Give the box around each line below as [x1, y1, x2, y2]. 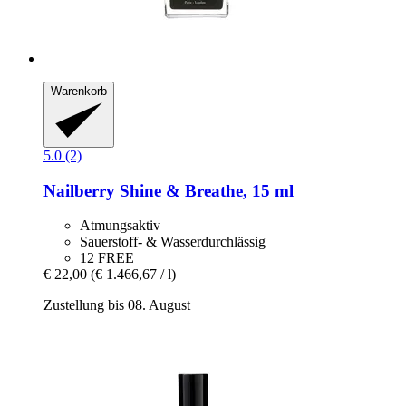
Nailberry [43, 180, 115, 200]
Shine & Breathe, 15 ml [115, 180, 294, 200]
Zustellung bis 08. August [43, 297, 190, 314]
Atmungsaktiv [80, 217, 160, 234]
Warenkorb [51, 84, 107, 99]
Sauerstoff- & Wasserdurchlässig [80, 234, 266, 250]
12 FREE [80, 250, 134, 266]
